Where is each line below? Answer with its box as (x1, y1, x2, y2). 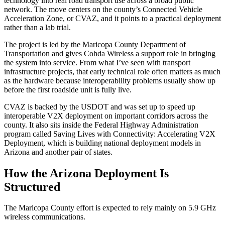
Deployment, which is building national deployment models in (4, 138, 201, 147)
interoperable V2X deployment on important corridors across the (4, 111, 208, 120)
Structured (4, 180, 60, 193)
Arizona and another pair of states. (4, 147, 113, 156)
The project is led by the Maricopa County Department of (4, 40, 186, 49)
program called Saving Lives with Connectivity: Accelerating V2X (4, 129, 215, 138)
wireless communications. (4, 212, 85, 221)
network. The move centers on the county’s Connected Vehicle (4, 5, 202, 14)
